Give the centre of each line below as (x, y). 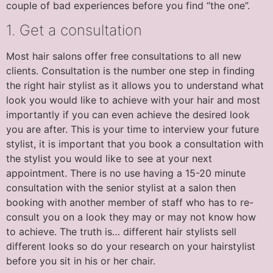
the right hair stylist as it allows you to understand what (135, 85)
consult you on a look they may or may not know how (131, 217)
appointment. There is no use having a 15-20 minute (126, 173)
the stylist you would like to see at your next (109, 158)
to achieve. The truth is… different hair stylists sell (121, 231)
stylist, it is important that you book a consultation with (135, 144)
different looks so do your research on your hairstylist (131, 246)
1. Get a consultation (74, 30)
